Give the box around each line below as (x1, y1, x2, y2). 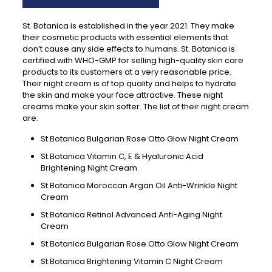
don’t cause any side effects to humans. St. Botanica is (22, 43, 235, 55)
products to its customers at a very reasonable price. (22, 66, 231, 78)
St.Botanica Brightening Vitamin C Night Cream (40, 256, 223, 268)
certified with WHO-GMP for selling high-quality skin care (22, 55, 243, 67)
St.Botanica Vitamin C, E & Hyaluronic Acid (40, 151, 203, 163)
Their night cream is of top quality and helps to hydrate (22, 78, 236, 90)
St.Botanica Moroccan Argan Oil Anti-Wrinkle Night (40, 180, 237, 192)
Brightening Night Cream (40, 162, 137, 174)
